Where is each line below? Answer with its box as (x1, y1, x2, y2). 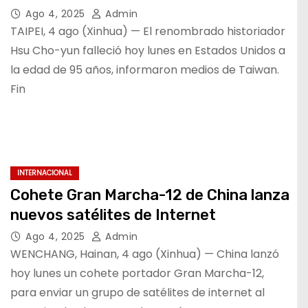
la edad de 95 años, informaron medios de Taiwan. (10, 62, 279, 78)
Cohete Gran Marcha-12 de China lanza (10, 186, 290, 204)
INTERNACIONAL (17, 168, 72, 178)
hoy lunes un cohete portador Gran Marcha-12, (10, 265, 264, 281)
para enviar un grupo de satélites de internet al (10, 285, 265, 300)
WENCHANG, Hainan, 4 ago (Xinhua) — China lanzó (10, 246, 279, 262)
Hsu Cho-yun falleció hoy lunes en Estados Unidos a (10, 43, 285, 58)
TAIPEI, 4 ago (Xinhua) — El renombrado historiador (10, 23, 285, 39)
